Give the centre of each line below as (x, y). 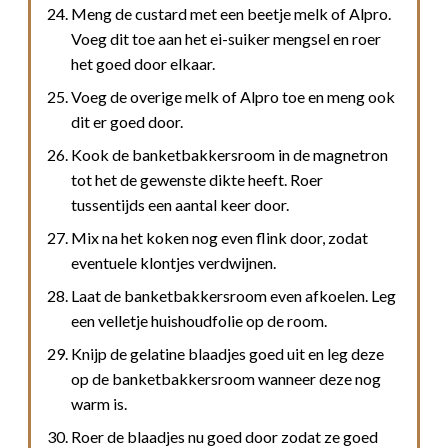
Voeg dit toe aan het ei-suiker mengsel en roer (226, 38)
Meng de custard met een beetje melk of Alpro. (231, 13)
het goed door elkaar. (143, 63)
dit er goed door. (127, 121)
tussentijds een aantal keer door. (180, 204)
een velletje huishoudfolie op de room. (199, 320)
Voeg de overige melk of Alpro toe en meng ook (233, 96)
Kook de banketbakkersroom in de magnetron (229, 154)
